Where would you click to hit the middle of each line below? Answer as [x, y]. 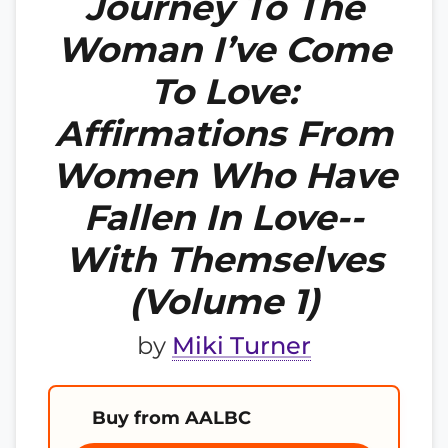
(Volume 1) [224, 301]
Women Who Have [224, 175]
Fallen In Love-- [224, 217]
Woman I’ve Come [224, 49]
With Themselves [224, 259]
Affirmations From [224, 133]
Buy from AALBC [171, 417]
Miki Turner [241, 345]
